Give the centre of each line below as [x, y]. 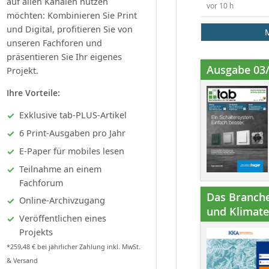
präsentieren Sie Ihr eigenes [64, 56]
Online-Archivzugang [62, 200]
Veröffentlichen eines [63, 218]
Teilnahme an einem [60, 169]
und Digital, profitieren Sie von [70, 29]
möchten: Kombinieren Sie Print [72, 15]
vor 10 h [220, 6]
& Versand [22, 261]
